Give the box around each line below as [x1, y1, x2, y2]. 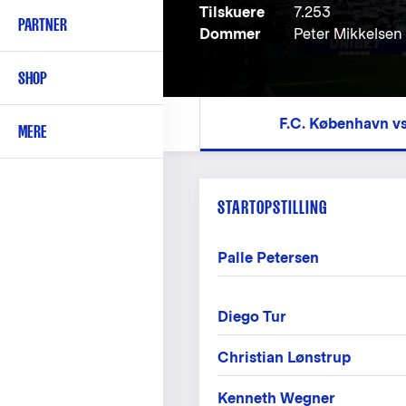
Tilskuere [199, 4, 265, 21]
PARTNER [18, 14, 67, 34]
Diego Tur [217, 308, 286, 325]
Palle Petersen [217, 249, 319, 266]
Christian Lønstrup [217, 349, 351, 366]
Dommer [199, 25, 261, 43]
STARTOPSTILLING [217, 197, 327, 217]
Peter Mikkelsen [294, 25, 402, 43]
